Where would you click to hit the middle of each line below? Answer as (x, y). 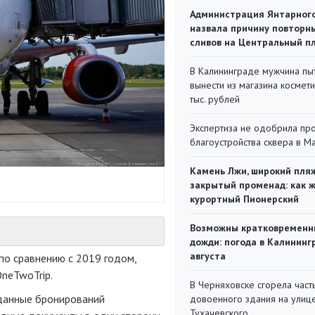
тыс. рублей (215, 99)
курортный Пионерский (244, 199)
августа (208, 256)
